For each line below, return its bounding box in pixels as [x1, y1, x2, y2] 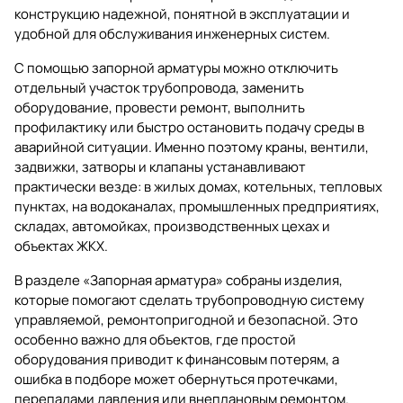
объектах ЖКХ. [14, 236, 108, 255]
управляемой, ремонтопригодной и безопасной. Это [14, 309, 358, 329]
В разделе [14, 270, 83, 290]
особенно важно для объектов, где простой [14, 329, 296, 349]
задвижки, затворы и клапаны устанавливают [14, 157, 306, 176]
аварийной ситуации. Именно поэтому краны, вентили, [14, 137, 369, 157]
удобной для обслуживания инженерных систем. [14, 23, 330, 43]
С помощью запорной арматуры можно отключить [14, 58, 338, 77]
